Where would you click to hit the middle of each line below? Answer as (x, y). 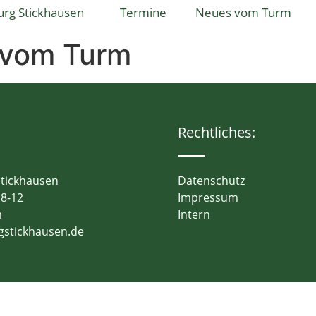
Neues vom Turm (243, 12)
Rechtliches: (216, 132)
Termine (143, 12)
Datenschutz (211, 181)
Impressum (208, 198)
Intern (194, 215)
